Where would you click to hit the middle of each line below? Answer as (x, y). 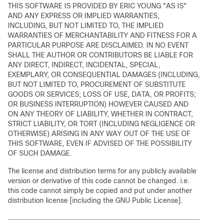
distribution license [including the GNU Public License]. (95, 200)
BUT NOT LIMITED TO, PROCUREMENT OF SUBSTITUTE (97, 84)
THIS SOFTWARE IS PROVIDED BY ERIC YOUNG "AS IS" (97, 6)
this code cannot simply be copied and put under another (100, 191)
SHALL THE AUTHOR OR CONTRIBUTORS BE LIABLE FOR (100, 55)
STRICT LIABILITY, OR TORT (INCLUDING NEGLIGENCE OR (101, 124)
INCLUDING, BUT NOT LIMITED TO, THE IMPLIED (86, 26)
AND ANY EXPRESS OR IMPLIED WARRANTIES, (84, 16)
